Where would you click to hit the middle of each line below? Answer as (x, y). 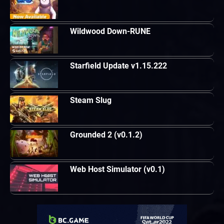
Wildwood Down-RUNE (110, 31)
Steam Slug (91, 100)
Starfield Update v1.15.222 (118, 65)
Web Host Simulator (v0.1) (117, 169)
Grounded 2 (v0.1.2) (106, 134)
